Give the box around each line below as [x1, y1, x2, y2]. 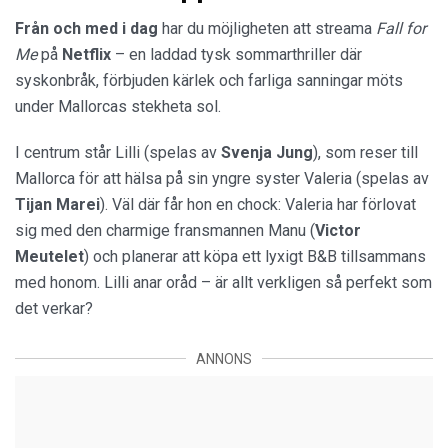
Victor [315, 220, 361, 240]
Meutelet [15, 246, 84, 266]
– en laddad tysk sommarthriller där [111, 44, 362, 64]
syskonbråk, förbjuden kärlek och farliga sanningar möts [15, 70, 403, 90]
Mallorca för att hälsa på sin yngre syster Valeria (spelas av [15, 168, 429, 188]
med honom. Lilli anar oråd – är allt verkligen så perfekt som [15, 272, 432, 292]
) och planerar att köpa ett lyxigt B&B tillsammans [84, 246, 426, 266]
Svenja [221, 142, 272, 162]
